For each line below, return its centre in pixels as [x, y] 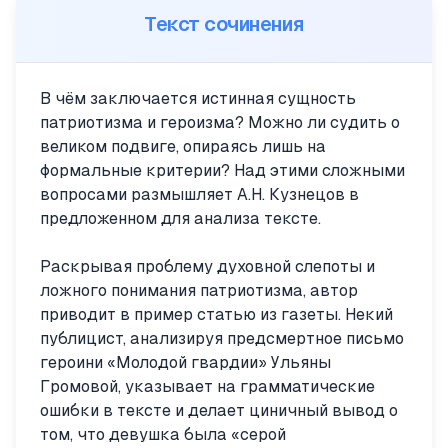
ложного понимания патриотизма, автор [199, 290]
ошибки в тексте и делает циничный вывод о [219, 410]
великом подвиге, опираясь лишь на [183, 146]
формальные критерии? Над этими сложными [222, 170]
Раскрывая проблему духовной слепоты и [207, 266]
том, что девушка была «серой [163, 434]
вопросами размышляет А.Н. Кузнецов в [199, 194]
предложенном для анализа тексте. [180, 218]
